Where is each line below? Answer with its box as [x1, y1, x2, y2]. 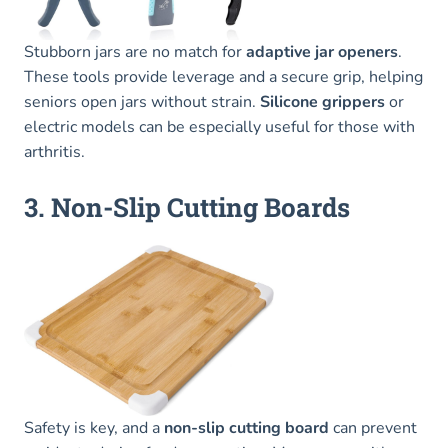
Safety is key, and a [24, 416, 164, 439]
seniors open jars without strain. [24, 91, 260, 114]
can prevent [329, 416, 417, 439]
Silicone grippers [260, 91, 385, 114]
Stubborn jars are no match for [24, 41, 246, 64]
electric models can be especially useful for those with [24, 116, 415, 139]
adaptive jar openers [246, 41, 398, 64]
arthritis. [24, 141, 85, 164]
